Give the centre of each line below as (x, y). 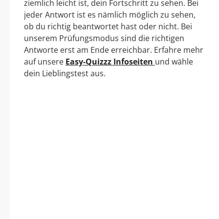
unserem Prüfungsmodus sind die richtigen (104, 38)
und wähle (174, 62)
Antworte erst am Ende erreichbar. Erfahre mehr (114, 50)
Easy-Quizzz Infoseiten (110, 62)
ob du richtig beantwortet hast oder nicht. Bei (108, 27)
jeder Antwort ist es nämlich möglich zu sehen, (110, 15)
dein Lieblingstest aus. (65, 74)
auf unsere (45, 62)
